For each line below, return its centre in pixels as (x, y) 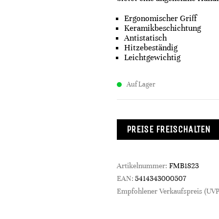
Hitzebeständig (151, 48)
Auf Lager (141, 84)
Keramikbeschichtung (163, 28)
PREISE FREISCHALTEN (169, 129)
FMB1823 (184, 166)
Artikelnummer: (143, 166)
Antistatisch (145, 38)
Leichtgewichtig (152, 57)
